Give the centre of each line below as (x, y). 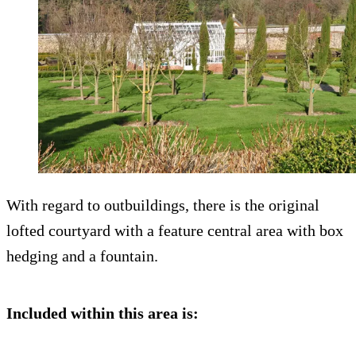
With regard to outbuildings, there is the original (163, 205)
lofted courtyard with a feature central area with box (175, 231)
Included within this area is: (103, 313)
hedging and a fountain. (82, 256)
